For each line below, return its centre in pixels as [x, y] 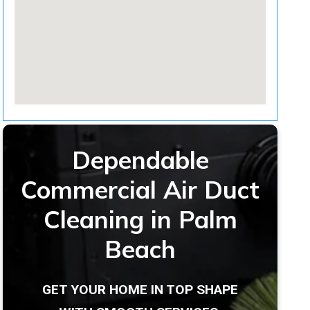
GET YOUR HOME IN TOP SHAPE [140, 289]
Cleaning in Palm [140, 219]
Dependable [140, 159]
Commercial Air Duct [140, 189]
